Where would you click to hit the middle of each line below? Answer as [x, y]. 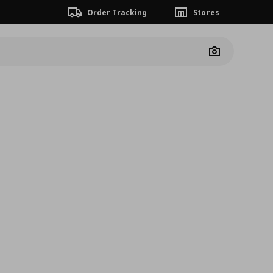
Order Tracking [117, 12]
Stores [206, 12]
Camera [229, 55]
